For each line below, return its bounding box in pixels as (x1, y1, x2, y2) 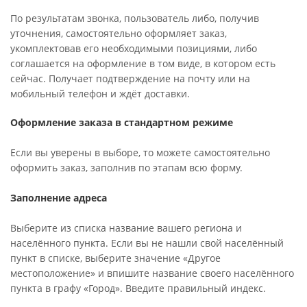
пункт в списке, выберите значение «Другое (10, 251, 221, 265)
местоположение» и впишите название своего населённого (10, 267, 294, 280)
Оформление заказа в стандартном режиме (10, 116, 233, 129)
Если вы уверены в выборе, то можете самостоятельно (10, 146, 270, 159)
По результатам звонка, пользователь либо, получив (10, 12, 259, 25)
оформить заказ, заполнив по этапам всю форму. (10, 161, 243, 174)
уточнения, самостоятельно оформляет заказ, (10, 27, 227, 40)
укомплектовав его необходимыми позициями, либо (10, 42, 257, 55)
